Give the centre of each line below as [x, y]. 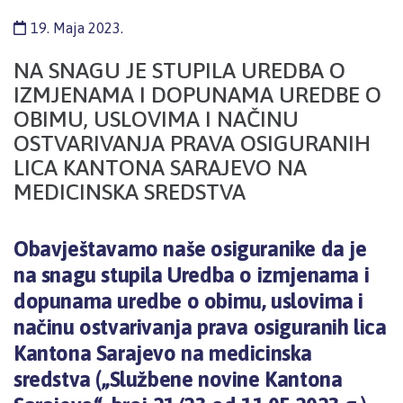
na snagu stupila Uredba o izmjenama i [192, 275]
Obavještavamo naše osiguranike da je [190, 249]
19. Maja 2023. [77, 28]
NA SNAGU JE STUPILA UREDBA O [179, 70]
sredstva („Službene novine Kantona [178, 379]
